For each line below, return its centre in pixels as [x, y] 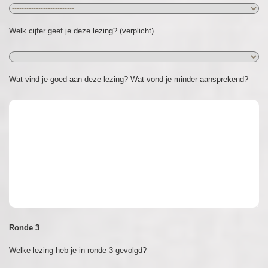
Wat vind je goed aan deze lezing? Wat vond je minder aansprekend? [129, 80]
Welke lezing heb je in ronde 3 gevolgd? [78, 251]
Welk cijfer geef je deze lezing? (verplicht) [81, 31]
